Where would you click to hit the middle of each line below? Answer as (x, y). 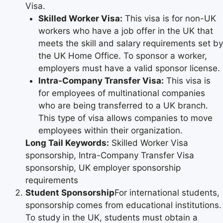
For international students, (167, 193)
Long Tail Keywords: (67, 143)
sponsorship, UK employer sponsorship (103, 168)
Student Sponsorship (70, 193)
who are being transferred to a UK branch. (123, 106)
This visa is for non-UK (169, 19)
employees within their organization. (110, 131)
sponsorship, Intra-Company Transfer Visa (110, 156)
